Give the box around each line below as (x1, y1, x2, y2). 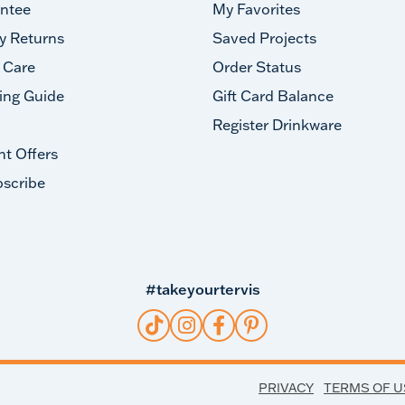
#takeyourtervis (145, 280, 260, 298)
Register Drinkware (212, 116, 342, 134)
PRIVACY (259, 380, 314, 396)
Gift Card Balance (212, 87, 334, 105)
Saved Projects (212, 29, 316, 47)
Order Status (212, 58, 301, 76)
